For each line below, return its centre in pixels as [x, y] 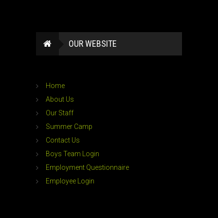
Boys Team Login [73, 154]
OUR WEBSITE [93, 44]
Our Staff [60, 113]
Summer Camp [69, 127]
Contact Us [63, 140]
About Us [60, 99]
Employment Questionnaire [87, 167]
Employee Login [70, 181]
